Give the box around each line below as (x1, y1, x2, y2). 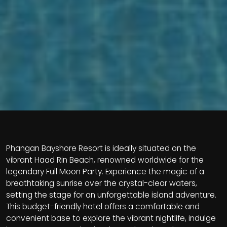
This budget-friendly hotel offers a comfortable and (6, 201, 200, 212)
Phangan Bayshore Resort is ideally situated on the (6, 143, 196, 154)
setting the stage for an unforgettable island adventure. (6, 190, 216, 200)
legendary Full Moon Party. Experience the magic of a (6, 166, 204, 177)
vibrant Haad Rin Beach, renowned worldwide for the (6, 155, 204, 165)
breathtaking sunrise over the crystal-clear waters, (6, 178, 197, 188)
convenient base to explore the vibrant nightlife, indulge (6, 213, 216, 223)
